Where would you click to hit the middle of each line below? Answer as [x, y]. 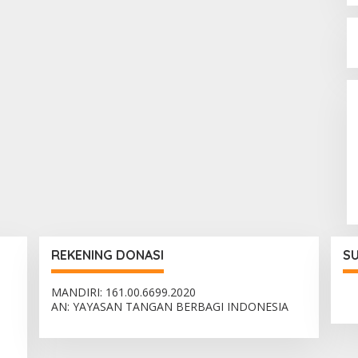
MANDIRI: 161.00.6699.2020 [123, 292]
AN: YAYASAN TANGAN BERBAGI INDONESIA [170, 306]
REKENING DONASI [107, 255]
